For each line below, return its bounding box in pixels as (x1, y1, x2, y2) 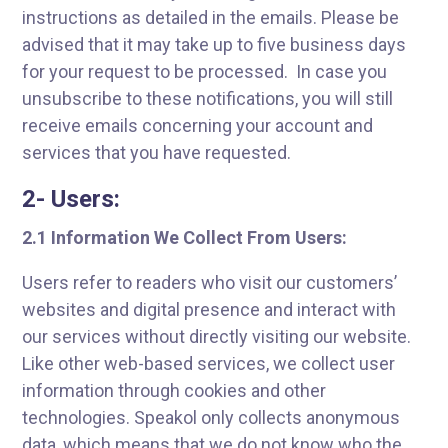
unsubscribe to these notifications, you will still (22, 88, 394, 109)
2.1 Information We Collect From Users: (22, 227, 352, 248)
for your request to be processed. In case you (22, 61, 388, 82)
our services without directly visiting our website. (22, 326, 412, 347)
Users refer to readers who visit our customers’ (22, 272, 398, 293)
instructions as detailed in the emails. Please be (22, 7, 400, 28)
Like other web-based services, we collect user (22, 353, 396, 374)
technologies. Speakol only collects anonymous (22, 407, 401, 428)
